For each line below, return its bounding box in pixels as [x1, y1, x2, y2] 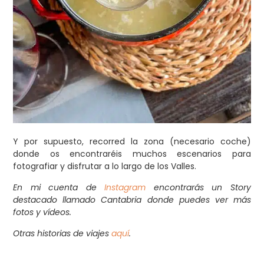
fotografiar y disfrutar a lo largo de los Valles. [13, 160, 197, 173]
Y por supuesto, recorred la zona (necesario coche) [13, 136, 251, 148]
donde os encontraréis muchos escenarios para [13, 148, 251, 160]
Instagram [104, 181, 146, 194]
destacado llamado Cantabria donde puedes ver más [13, 194, 251, 206]
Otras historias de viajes [13, 227, 112, 240]
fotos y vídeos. [13, 206, 72, 219]
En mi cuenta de [13, 181, 105, 194]
